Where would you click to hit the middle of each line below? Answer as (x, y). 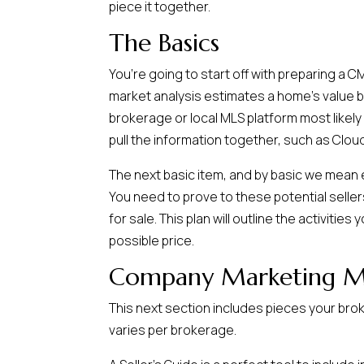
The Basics (165, 43)
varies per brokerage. (173, 330)
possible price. (152, 241)
